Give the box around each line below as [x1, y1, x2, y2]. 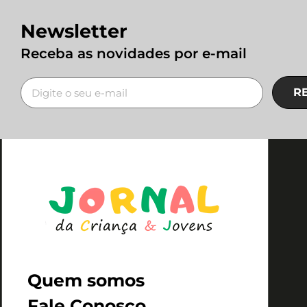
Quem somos [27, 269, 145, 291]
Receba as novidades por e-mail [21, 45, 247, 62]
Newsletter [21, 20, 127, 43]
